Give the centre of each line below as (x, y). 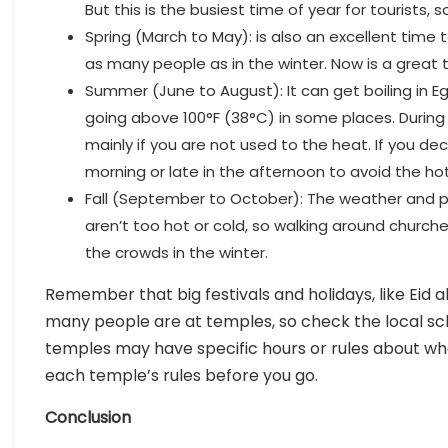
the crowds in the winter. (176, 253)
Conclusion (88, 418)
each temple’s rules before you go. (181, 376)
